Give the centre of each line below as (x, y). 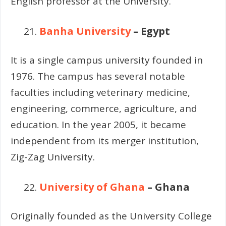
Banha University (85, 31)
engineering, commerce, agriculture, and (104, 108)
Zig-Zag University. (53, 157)
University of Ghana (92, 187)
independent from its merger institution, (105, 140)
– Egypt (150, 31)
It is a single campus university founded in (107, 60)
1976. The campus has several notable (98, 76)
